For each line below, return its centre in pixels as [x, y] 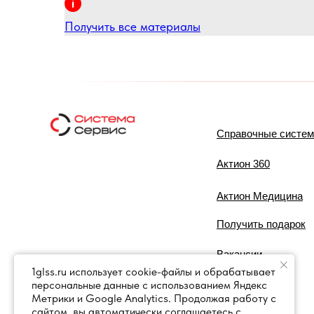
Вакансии [239, 254]
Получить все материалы [132, 26]
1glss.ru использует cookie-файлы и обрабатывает [153, 272]
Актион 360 [243, 164]
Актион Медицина [260, 196]
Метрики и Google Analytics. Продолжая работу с [154, 298]
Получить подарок [261, 224]
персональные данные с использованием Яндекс [149, 285]
